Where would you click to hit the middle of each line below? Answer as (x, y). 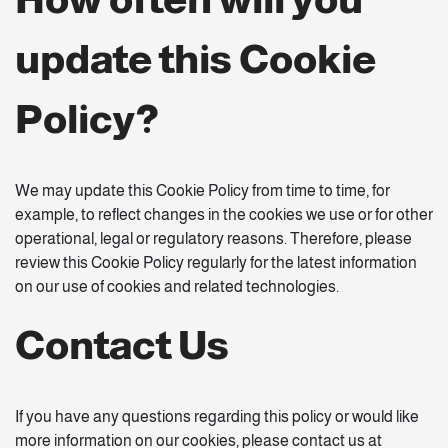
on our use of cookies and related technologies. (177, 286)
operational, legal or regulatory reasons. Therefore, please (213, 238)
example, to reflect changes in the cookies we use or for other (224, 214)
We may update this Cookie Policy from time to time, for (202, 190)
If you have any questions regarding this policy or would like (217, 416)
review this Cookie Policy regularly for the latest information (216, 262)
